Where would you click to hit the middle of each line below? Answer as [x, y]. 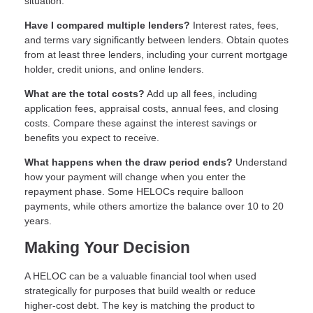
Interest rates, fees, [234, 26]
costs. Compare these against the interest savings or [141, 123]
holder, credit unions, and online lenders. [114, 70]
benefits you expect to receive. [92, 138]
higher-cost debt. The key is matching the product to [140, 306]
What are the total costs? [85, 94]
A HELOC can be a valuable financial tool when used [140, 276]
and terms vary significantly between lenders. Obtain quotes [156, 40]
